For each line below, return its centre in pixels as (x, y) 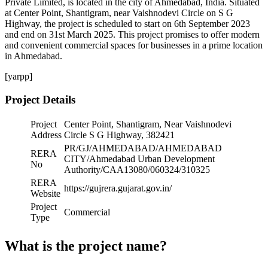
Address (46, 135)
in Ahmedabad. (33, 56)
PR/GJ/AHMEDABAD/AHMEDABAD (143, 148)
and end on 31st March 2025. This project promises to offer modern (132, 34)
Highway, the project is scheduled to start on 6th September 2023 (127, 23)
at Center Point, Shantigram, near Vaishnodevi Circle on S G (119, 13)
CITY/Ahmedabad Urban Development (139, 159)
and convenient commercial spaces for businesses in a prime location (134, 45)
